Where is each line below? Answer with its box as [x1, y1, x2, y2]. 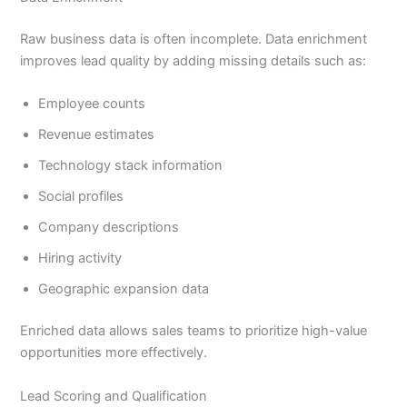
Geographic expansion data [38, 281, 210, 298]
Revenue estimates [38, 126, 155, 144]
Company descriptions [38, 219, 180, 236]
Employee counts [38, 95, 146, 113]
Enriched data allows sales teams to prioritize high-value [20, 323, 368, 340]
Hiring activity [38, 250, 123, 267]
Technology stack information [38, 157, 223, 174]
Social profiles [38, 188, 124, 205]
